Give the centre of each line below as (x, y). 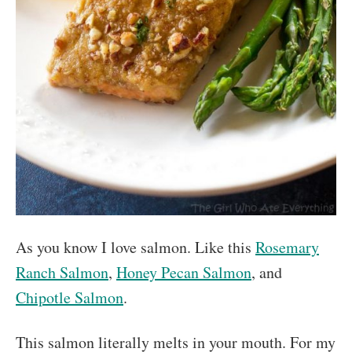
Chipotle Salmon (70, 298)
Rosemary (287, 247)
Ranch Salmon (62, 273)
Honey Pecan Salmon (184, 273)
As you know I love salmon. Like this (136, 247)
